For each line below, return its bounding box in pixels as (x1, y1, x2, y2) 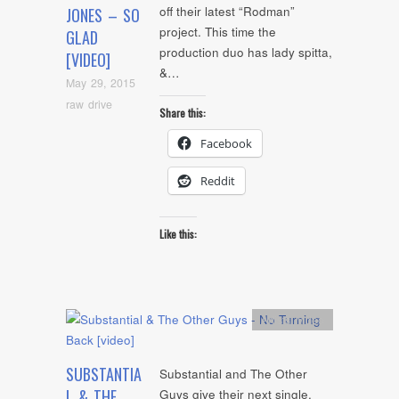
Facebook (200, 134, 252, 151)
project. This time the (159, 23, 276, 41)
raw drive (66, 95, 112, 112)
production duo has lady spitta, (159, 44, 332, 61)
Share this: (159, 104, 206, 120)
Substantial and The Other (159, 365, 307, 383)
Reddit (200, 172, 235, 189)
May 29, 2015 (66, 75, 135, 92)
